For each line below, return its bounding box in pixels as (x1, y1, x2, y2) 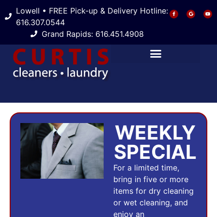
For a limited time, (113, 163, 179, 172)
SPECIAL (113, 140, 197, 164)
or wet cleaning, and (113, 198, 188, 207)
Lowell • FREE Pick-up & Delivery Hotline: (15, 6, 168, 15)
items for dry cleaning (113, 186, 194, 196)
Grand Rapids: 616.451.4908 (41, 29, 144, 39)
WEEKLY (114, 121, 196, 144)
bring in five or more (113, 174, 188, 184)
